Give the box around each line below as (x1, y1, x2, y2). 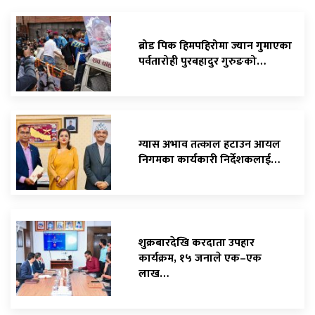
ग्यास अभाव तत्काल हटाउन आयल (139, 134, 281, 154)
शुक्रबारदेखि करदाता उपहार (139, 233, 255, 252)
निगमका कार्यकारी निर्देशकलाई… (139, 150, 280, 169)
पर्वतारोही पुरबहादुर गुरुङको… (139, 51, 266, 71)
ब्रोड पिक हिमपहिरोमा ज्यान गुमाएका (139, 36, 292, 56)
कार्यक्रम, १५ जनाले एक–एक (139, 248, 262, 268)
